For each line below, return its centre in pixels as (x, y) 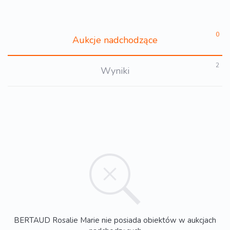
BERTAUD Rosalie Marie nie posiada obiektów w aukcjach (115, 220)
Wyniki (115, 71)
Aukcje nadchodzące (115, 40)
